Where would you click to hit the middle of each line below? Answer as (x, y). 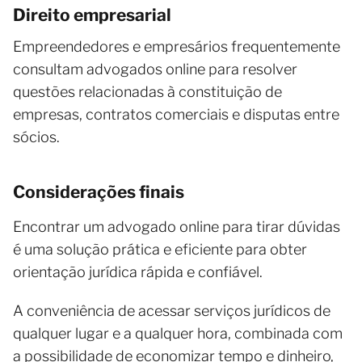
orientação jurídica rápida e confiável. (138, 271)
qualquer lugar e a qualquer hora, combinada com (178, 333)
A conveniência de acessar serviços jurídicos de (172, 310)
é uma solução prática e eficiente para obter (160, 249)
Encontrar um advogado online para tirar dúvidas (177, 226)
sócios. (36, 137)
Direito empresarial (92, 15)
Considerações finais (99, 192)
